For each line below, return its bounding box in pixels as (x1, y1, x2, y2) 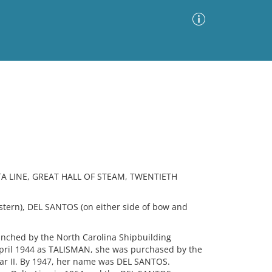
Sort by (79, 111, 107, 123)
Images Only (9, 114, 59, 123)
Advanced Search (131, 80, 202, 92)
